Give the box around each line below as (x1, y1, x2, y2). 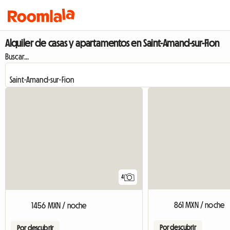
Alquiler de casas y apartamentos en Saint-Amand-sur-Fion (5, 38, 219, 48)
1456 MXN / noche (31, 201, 87, 210)
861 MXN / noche (174, 201, 225, 209)
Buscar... (5, 52, 29, 61)
